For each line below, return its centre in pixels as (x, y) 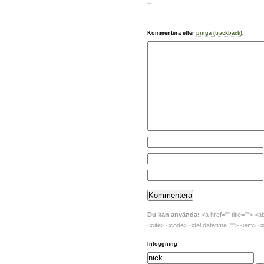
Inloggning (162, 244)
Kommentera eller (172, 33)
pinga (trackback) (219, 33)
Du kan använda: (174, 214)
